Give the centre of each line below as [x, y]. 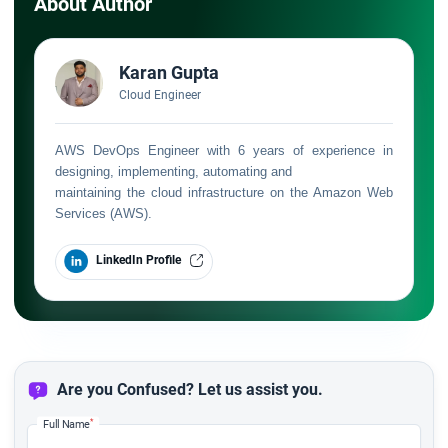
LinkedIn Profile [138, 260]
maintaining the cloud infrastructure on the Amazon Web [224, 192]
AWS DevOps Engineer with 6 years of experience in [224, 150]
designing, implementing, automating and [173, 171]
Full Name [66, 423]
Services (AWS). [103, 213]
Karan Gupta [169, 72]
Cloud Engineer [160, 94]
